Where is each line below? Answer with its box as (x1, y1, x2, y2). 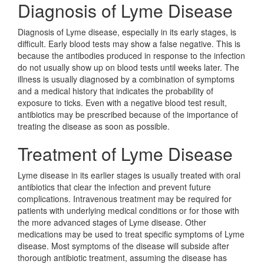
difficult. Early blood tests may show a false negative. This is (18, 38, 240, 49)
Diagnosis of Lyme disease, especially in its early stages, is (18, 26, 236, 38)
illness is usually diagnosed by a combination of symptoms (18, 73, 235, 85)
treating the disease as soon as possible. (18, 120, 170, 132)
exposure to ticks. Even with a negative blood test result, (18, 97, 227, 108)
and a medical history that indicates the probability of (18, 85, 213, 97)
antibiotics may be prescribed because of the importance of (18, 108, 238, 120)
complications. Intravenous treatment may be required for (18, 193, 232, 204)
